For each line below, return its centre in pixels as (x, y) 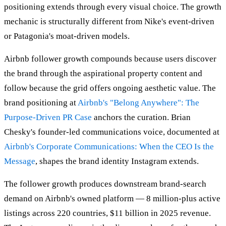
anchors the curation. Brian (141, 118)
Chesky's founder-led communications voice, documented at (112, 132)
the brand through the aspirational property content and (103, 74)
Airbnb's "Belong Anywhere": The (138, 103)
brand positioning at (41, 103)
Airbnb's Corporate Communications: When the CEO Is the (109, 147)
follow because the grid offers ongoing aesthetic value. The (110, 88)
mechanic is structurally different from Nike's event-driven (109, 22)
